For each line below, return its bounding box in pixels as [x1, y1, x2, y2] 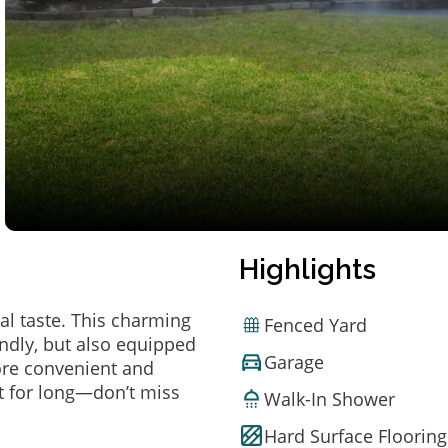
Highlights [239, 253, 376, 286]
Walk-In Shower [264, 386, 395, 411]
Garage [264, 349, 324, 374]
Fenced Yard [264, 312, 367, 337]
